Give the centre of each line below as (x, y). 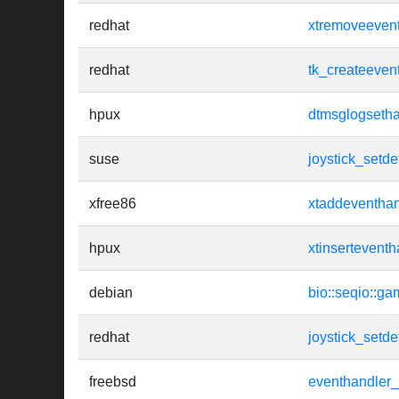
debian (111, 293)
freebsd (113, 382)
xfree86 (113, 204)
